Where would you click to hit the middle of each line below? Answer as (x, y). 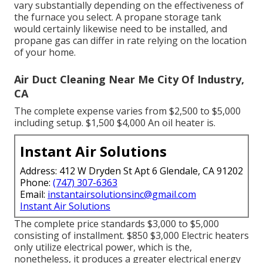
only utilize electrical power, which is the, (103, 247)
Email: (34, 194)
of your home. (45, 52)
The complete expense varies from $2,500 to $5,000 (127, 111)
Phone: (36, 182)
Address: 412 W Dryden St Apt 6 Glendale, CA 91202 (131, 171)
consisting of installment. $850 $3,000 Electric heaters (131, 235)
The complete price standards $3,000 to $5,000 (117, 223)
